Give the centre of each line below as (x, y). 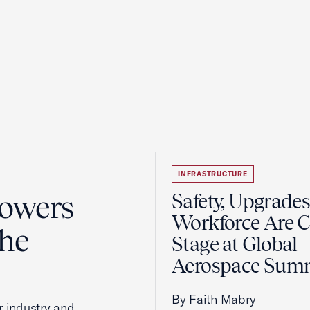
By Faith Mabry (214, 299)
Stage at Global (235, 244)
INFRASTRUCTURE (213, 174)
